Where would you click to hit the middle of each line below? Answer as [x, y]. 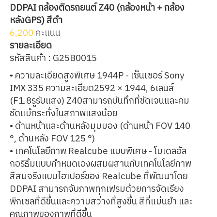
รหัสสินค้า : [31, 58]
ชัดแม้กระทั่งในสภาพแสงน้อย [64, 114]
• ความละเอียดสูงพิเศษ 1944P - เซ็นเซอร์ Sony [97, 76]
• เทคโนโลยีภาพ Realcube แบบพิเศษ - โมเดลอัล [98, 151]
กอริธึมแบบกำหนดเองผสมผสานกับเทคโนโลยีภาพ [101, 164]
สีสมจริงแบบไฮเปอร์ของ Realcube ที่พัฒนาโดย [99, 177]
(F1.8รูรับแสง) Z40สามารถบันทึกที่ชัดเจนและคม [100, 101]
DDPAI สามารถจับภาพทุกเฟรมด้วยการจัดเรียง [97, 189]
